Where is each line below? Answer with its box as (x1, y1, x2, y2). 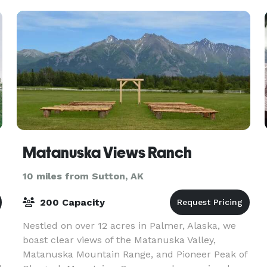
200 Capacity (36, 197, 105, 208)
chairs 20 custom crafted (22, 5, 139, 17)
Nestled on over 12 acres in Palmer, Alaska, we (22, 220, 236, 231)
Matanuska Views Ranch (22, 144, 192, 162)
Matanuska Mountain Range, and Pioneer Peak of (22, 249, 247, 260)
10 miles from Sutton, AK (22, 170, 144, 182)
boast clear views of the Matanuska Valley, (22, 234, 216, 246)
